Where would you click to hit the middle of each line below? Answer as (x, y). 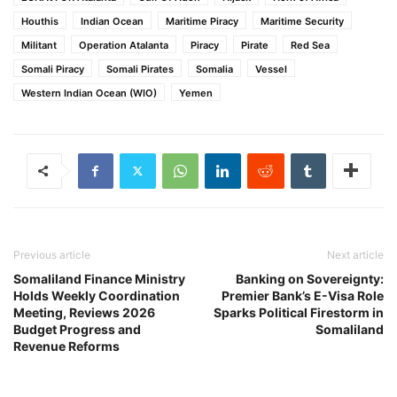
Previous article (52, 254)
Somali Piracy (53, 69)
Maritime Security (302, 21)
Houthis (40, 21)
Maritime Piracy (202, 21)
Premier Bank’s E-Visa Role (303, 295)
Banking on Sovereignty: (310, 278)
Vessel (271, 69)
